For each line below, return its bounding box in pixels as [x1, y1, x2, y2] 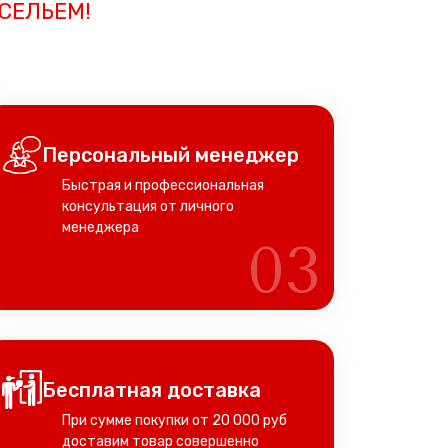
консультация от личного [62, 198, 234, 215]
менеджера [62, 219, 139, 236]
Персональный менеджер [42, 143, 299, 167]
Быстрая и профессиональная [62, 177, 264, 194]
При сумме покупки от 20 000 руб [62, 412, 287, 429]
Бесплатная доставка [42, 378, 261, 402]
